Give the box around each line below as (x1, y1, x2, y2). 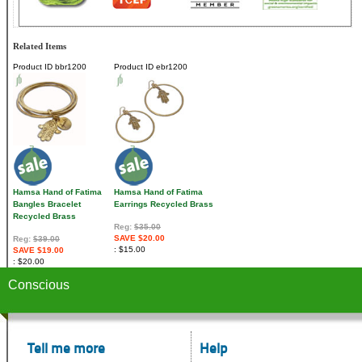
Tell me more (27, 343, 105, 357)
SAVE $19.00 (13, 246, 64, 255)
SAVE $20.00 (114, 234, 165, 243)
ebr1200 (154, 62, 187, 72)
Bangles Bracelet (13, 200, 81, 209)
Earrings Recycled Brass (114, 200, 213, 209)
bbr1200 (53, 62, 86, 72)
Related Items (13, 41, 66, 52)
